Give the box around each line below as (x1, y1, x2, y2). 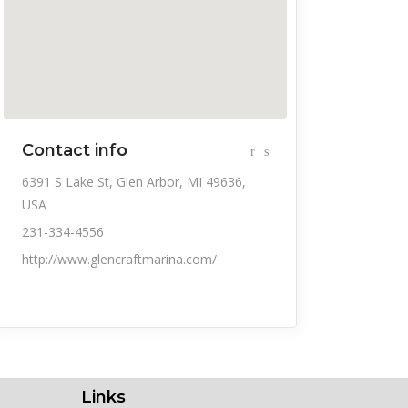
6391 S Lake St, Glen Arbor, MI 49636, (21, 172, 246, 190)
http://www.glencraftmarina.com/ (21, 250, 217, 268)
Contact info (21, 139, 127, 160)
